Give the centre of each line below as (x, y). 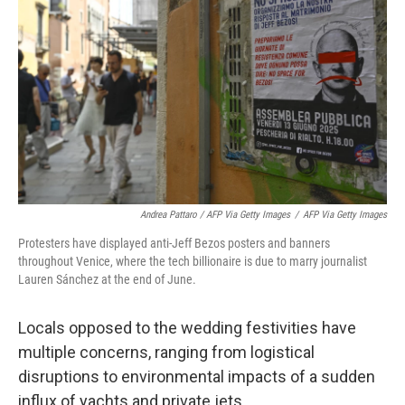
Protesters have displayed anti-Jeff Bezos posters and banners (174, 243)
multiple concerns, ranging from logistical (166, 352)
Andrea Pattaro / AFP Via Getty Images (215, 215)
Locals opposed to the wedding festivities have (187, 328)
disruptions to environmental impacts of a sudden (197, 377)
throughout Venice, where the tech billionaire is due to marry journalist (193, 261)
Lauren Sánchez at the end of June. (107, 279)
